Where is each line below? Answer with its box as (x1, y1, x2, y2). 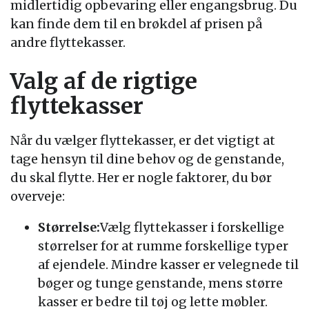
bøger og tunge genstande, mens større (38, 275, 283, 291)
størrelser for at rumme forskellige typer (38, 238, 288, 254)
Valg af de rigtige (10, 68, 197, 95)
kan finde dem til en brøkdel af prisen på (10, 16, 262, 32)
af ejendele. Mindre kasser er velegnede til (38, 257, 299, 272)
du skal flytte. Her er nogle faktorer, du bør (10, 170, 272, 186)
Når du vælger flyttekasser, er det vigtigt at (10, 132, 275, 148)
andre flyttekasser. (10, 34, 126, 50)
